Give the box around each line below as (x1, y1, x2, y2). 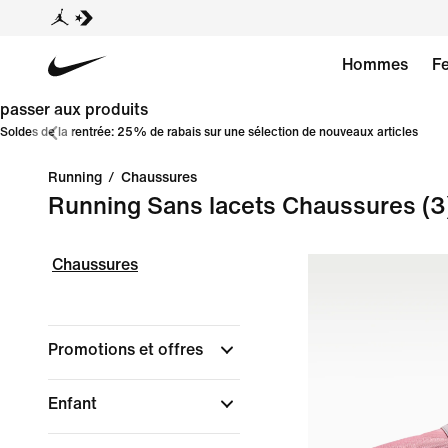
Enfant (48, 395, 101, 412)
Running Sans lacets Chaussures (48, 194, 416, 219)
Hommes (342, 56, 408, 73)
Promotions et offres (48, 341, 207, 358)
